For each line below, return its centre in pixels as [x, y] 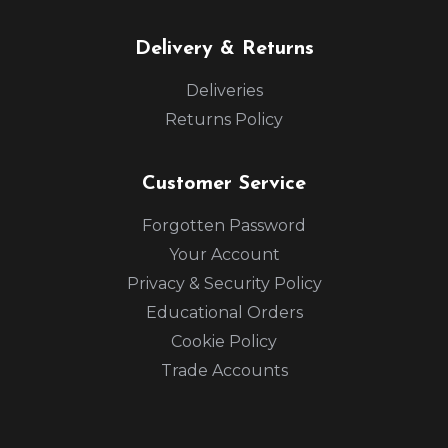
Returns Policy [224, 119]
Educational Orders [224, 312]
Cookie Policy [224, 341]
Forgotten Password [224, 225]
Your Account [224, 254]
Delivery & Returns [224, 48]
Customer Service [224, 183]
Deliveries [224, 90]
